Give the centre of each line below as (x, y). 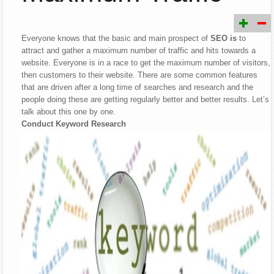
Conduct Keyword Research (74, 124)
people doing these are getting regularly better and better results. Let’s (146, 100)
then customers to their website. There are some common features (140, 75)
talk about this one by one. (69, 112)
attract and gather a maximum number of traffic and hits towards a (139, 51)
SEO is (224, 39)
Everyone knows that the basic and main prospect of (116, 39)
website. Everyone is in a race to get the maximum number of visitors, (146, 63)
